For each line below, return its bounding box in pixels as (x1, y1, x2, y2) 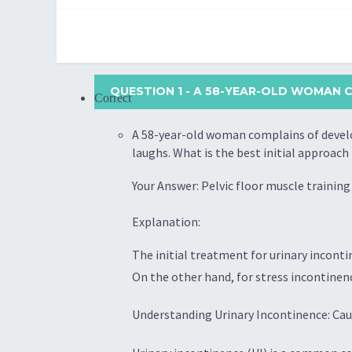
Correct (94, 91, 131, 104)
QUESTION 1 (110, 84, 185, 98)
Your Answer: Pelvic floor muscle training (132, 177, 350, 193)
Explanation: (132, 213, 200, 229)
